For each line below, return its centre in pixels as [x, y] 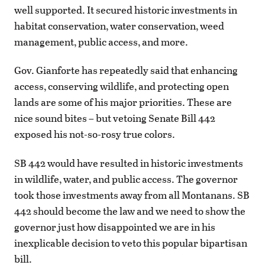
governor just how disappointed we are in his [115, 227]
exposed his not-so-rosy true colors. [95, 134]
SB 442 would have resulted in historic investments [129, 163]
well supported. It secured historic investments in [126, 10]
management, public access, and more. [102, 42]
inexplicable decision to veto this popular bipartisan [131, 243]
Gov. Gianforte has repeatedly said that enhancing [126, 70]
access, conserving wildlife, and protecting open [122, 86]
